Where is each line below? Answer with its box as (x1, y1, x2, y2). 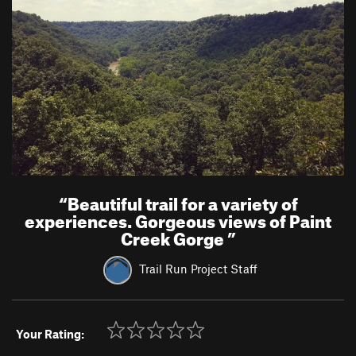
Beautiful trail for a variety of (67, 187, 298, 215)
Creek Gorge (120, 222, 227, 250)
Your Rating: (16, 327, 84, 341)
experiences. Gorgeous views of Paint (25, 204, 331, 232)
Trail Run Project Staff (138, 261, 257, 276)
